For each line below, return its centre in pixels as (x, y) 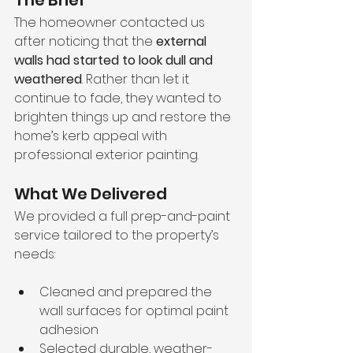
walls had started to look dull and (115, 60)
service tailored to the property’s (118, 235)
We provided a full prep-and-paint (124, 216)
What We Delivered (91, 194)
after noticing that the (85, 41)
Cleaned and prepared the (127, 292)
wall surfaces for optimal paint (136, 311)
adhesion (69, 330)
